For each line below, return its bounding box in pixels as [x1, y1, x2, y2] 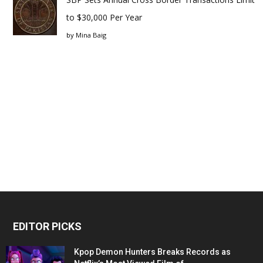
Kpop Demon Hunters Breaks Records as [74, 247, 231, 257]
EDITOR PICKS [13, 220, 82, 232]
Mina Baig [76, 31, 106, 39]
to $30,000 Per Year [66, 12, 142, 23]
